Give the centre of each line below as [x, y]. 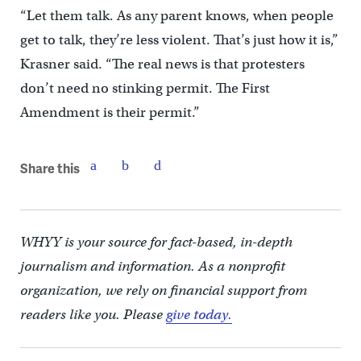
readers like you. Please [93, 315]
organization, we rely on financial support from [163, 291]
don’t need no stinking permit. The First [145, 89]
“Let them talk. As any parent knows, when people [176, 16]
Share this [50, 168]
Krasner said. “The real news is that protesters [162, 64]
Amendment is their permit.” [110, 113]
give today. [199, 315]
